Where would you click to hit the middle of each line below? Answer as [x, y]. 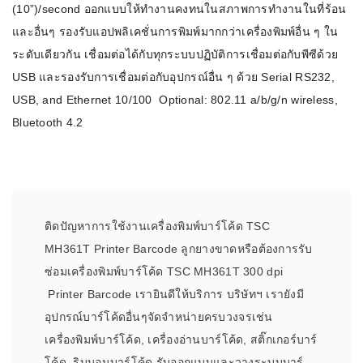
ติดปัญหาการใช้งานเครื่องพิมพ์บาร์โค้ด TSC [157, 226]
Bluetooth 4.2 [48, 123]
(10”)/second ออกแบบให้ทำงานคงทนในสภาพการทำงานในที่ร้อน [179, 9]
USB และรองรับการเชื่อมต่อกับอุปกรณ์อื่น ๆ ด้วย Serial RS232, [173, 77]
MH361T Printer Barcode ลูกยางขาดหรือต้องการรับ [179, 249]
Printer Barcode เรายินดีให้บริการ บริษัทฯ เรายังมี [175, 295]
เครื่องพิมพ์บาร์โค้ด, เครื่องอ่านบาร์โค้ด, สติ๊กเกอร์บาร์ [181, 340]
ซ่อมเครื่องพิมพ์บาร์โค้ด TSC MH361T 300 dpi [164, 272]
